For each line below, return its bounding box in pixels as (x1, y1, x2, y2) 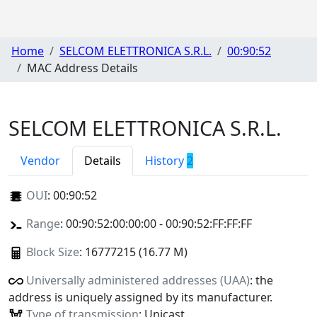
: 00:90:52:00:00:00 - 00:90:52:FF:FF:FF (59, 215, 252, 231)
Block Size (25, 243, 79, 260)
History (145, 152, 187, 168)
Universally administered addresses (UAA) (25, 272, 250, 288)
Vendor (21, 152, 60, 168)
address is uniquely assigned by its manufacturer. (8, 289, 272, 305)
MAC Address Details (27, 60, 138, 76)
